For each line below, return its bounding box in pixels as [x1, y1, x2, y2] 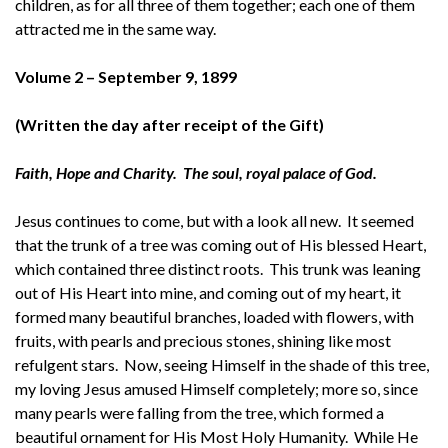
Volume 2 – [15, 66, 95, 86]
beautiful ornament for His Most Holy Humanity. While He [15, 426, 418, 446]
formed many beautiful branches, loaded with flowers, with [15, 306, 414, 326]
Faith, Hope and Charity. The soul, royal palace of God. [15, 162, 377, 182]
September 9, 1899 [98, 66, 237, 86]
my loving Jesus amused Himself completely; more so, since [15, 378, 418, 398]
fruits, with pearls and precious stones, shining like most [15, 330, 391, 350]
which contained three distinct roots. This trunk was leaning [15, 258, 421, 278]
